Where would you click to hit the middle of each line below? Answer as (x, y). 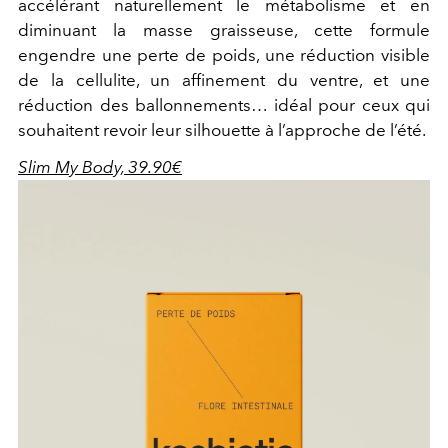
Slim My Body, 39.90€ (100, 167)
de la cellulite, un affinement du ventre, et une (224, 80)
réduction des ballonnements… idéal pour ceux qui (224, 105)
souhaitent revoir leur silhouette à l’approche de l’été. (222, 130)
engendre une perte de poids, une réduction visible (224, 55)
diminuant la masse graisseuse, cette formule (224, 30)
